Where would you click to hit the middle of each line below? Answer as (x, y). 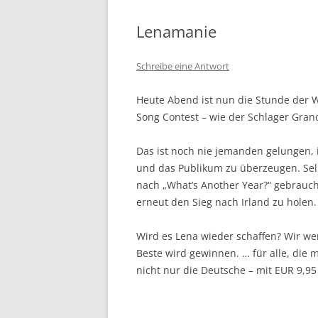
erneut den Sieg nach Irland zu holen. (226, 202)
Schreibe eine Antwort (183, 66)
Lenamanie (176, 32)
